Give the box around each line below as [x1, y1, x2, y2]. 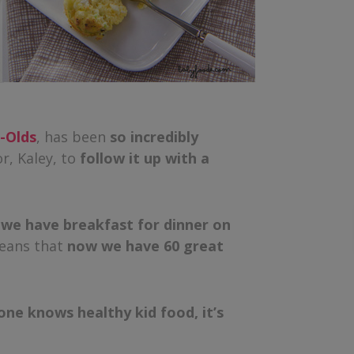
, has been [36, 127, 110, 146]
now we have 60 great [67, 236, 224, 255]
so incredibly [110, 127, 198, 146]
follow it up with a [80, 149, 209, 168]
